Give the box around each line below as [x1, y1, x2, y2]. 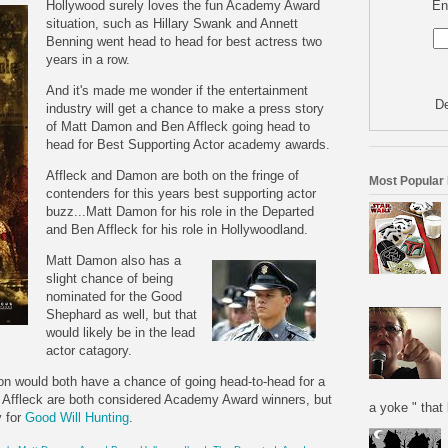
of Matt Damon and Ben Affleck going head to [46, 119, 310, 135]
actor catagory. [46, 343, 132, 359]
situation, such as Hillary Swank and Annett [46, 16, 298, 32]
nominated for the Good [46, 289, 182, 305]
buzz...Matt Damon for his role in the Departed [46, 204, 314, 220]
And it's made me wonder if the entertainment [46, 83, 308, 99]
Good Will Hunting [25, 410, 129, 426]
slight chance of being [46, 271, 173, 287]
